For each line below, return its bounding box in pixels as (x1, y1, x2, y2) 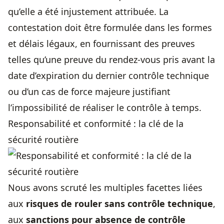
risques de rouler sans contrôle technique (26, 197, 213, 210)
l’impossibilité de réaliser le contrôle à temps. (8, 101, 201, 114)
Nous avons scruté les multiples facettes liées (8, 181, 202, 194)
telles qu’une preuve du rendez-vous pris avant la (8, 53, 215, 66)
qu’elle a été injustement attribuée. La (8, 5, 168, 18)
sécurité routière (8, 133, 78, 146)
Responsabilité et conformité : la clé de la (8, 117, 183, 130)
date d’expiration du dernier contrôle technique (8, 69, 209, 82)
